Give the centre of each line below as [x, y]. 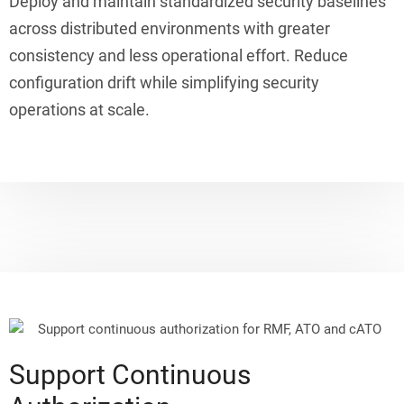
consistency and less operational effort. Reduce [179, 56]
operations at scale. [79, 110]
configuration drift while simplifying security [164, 83]
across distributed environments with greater [170, 29]
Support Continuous [130, 374]
